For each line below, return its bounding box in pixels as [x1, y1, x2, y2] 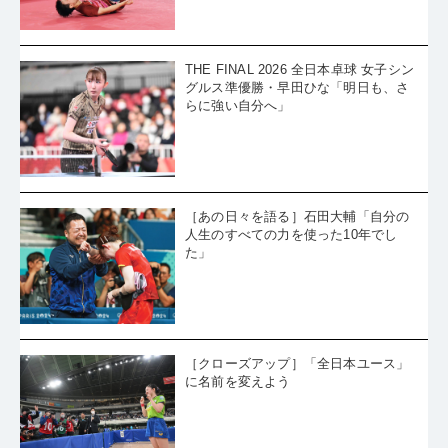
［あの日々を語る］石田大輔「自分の [185, 242, 410, 258]
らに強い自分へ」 [185, 131, 291, 147]
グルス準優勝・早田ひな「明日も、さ [185, 113, 410, 129]
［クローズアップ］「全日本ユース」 [185, 389, 410, 405]
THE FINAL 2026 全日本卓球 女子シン [185, 95, 414, 111]
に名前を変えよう [185, 407, 291, 423]
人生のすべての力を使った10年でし [185, 260, 398, 276]
